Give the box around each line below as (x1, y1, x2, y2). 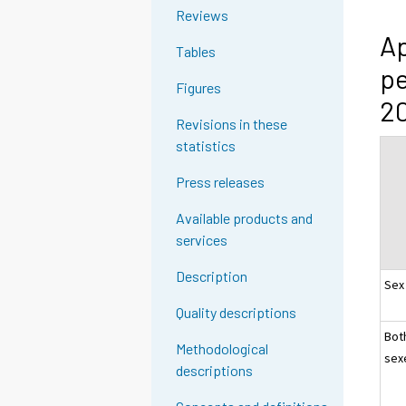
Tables (176, 43, 217, 61)
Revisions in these (176, 115, 288, 133)
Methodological (176, 340, 269, 358)
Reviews (176, 6, 229, 24)
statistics (176, 137, 237, 155)
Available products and (176, 209, 314, 227)
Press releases (176, 173, 266, 191)
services (176, 231, 228, 249)
